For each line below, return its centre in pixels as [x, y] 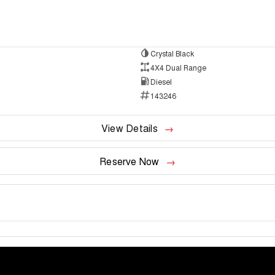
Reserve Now [130, 161]
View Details [129, 128]
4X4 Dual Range [178, 67]
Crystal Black [172, 53]
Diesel [161, 81]
